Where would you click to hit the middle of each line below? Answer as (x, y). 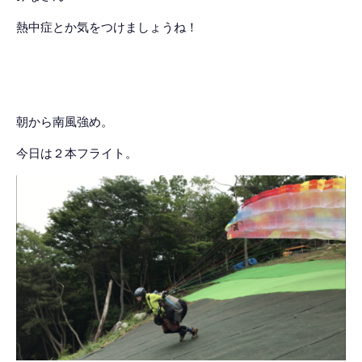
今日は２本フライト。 (77, 153)
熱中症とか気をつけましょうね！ (107, 27)
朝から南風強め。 (65, 122)
